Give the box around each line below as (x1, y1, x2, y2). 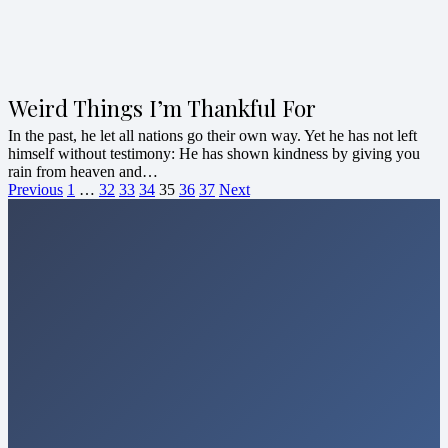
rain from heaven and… (8, 163, 158, 181)
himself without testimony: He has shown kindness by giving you (8, 145, 420, 163)
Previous (8, 181, 63, 199)
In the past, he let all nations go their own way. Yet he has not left (8, 127, 417, 145)
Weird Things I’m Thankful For (8, 93, 316, 124)
